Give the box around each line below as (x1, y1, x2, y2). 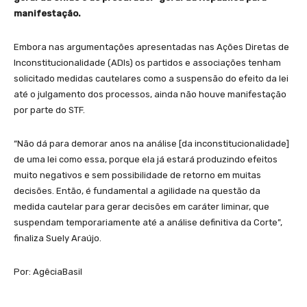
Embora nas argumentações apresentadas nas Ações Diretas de (14, 42, 289, 53)
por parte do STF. (14, 105, 85, 116)
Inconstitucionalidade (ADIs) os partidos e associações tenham (14, 58, 281, 69)
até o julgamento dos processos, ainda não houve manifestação (14, 89, 286, 100)
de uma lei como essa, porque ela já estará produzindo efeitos (14, 154, 278, 165)
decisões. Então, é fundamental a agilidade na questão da (14, 186, 260, 197)
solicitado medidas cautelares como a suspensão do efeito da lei (14, 73, 288, 84)
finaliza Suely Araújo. (14, 233, 101, 244)
